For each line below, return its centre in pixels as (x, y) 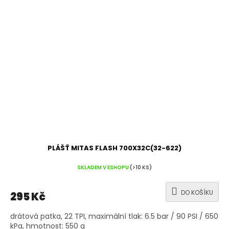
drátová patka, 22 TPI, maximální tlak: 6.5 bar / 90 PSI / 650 (114, 216)
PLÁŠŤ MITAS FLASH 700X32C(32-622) (114, 148)
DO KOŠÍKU (197, 193)
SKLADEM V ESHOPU (104, 167)
